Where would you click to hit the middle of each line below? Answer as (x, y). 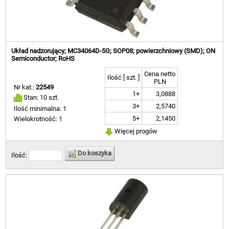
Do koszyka (94, 153)
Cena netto (160, 74)
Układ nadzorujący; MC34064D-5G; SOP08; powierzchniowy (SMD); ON (113, 51)
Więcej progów (135, 131)
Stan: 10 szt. (41, 98)
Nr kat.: (25, 87)
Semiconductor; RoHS (43, 59)
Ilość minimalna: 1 (40, 108)
